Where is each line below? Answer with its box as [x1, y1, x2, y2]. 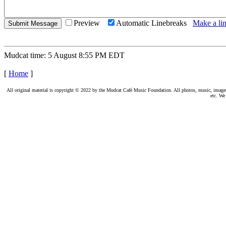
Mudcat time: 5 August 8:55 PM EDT [4, 51, 125, 60]
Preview [74, 19, 106, 27]
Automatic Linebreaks [116, 19, 193, 27]
